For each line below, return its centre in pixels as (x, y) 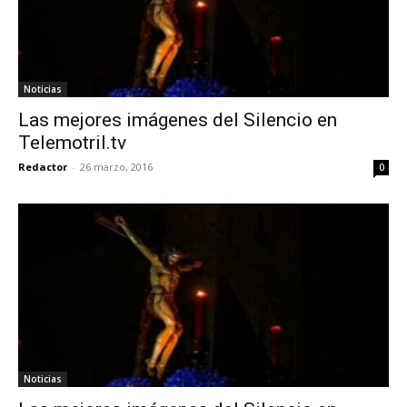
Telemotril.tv (72, 143)
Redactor (43, 167)
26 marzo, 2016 (116, 167)
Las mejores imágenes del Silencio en (178, 120)
